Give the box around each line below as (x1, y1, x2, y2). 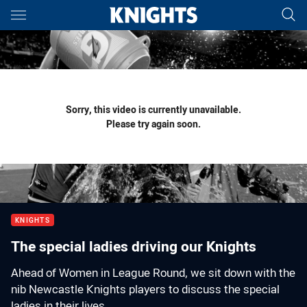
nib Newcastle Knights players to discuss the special (11, 282, 280, 297)
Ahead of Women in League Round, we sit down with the (11, 265, 295, 280)
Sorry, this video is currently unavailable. (66, 103, 241, 116)
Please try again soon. (106, 117, 201, 130)
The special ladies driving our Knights (11, 236, 256, 256)
